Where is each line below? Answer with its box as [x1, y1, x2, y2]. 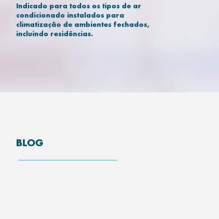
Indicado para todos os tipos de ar [16, 1, 141, 10]
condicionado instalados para [16, 10, 124, 19]
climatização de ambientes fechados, [16, 20, 149, 28]
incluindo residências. [16, 29, 93, 38]
